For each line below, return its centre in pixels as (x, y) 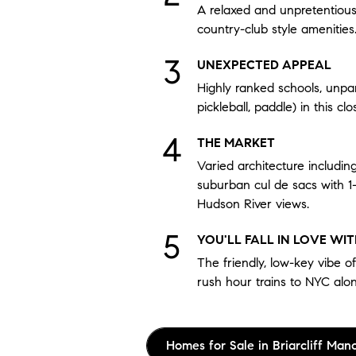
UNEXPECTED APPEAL (264, 65)
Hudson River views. (253, 204)
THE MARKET (236, 143)
